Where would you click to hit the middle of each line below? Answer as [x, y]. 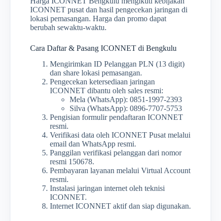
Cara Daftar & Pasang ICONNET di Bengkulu [103, 48]
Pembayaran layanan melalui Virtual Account [120, 171]
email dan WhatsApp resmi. [93, 144]
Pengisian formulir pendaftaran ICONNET [116, 117]
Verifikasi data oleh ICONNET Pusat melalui [120, 135]
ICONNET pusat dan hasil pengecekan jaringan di [109, 9]
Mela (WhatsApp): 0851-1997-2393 [126, 100]
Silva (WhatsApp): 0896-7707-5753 [126, 109]
